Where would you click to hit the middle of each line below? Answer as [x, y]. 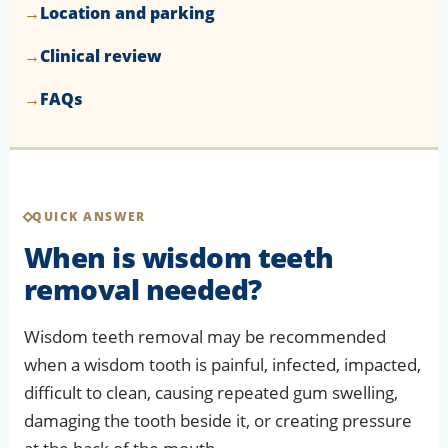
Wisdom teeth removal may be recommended [205, 337]
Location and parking [127, 13]
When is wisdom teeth [179, 257]
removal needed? [143, 289]
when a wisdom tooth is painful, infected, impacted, [222, 365]
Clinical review [101, 56]
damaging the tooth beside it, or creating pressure [218, 421]
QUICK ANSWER [89, 217]
